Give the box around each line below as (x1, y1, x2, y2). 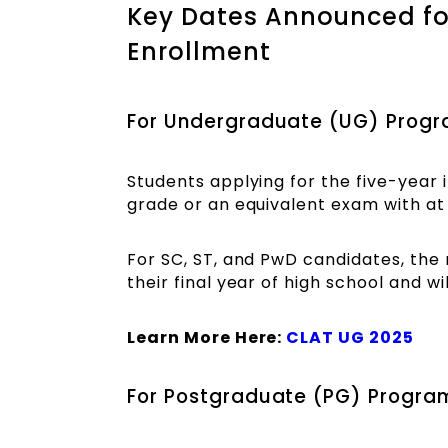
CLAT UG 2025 (286, 325, 414, 349)
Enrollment (127, 35, 271, 69)
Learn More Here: (127, 325, 287, 349)
